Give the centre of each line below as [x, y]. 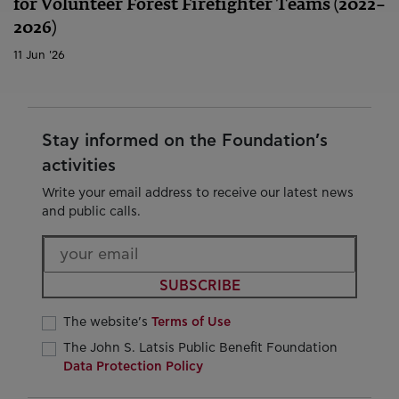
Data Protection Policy [133, 367]
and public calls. [91, 212]
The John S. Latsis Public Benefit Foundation [200, 348]
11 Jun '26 [39, 56]
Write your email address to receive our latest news [198, 193]
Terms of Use [191, 322]
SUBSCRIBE [199, 285]
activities [79, 167]
